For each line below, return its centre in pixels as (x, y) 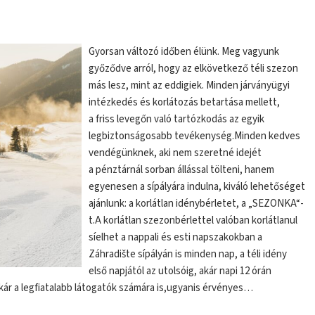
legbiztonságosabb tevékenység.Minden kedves (195, 136)
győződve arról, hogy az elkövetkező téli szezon (194, 68)
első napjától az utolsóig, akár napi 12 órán (180, 271)
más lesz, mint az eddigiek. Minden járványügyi (189, 85)
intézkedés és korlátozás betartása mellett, (185, 102)
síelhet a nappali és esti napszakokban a (176, 237)
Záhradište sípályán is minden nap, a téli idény (188, 254)
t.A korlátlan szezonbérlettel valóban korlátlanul (193, 220)
